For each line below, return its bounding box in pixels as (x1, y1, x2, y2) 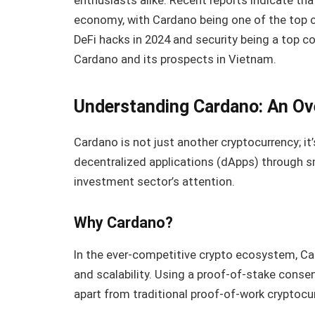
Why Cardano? (74, 214, 174, 232)
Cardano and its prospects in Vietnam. (74, 53, 277, 67)
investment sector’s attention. (74, 174, 236, 188)
